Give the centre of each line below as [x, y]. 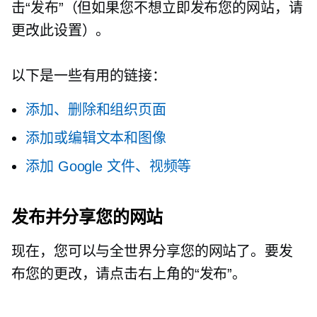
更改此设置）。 [61, 30]
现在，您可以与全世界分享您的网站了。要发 [152, 251]
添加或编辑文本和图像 [96, 138]
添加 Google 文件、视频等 [109, 166]
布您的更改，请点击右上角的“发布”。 [129, 274]
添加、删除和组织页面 [96, 110]
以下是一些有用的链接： [89, 76]
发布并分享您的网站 [87, 217]
